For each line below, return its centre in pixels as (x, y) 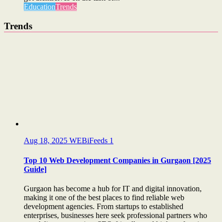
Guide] (35, 169)
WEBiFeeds (89, 141)
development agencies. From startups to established (104, 206)
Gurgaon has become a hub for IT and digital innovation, (113, 188)
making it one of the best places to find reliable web (104, 197)
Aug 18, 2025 (47, 141)
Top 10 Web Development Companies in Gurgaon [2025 (117, 160)
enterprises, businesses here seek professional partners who (115, 215)
